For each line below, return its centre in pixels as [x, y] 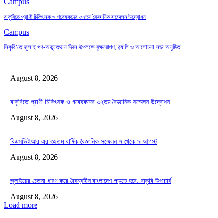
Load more [21, 205]
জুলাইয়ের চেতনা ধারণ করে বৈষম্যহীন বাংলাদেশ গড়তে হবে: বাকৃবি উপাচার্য [91, 181]
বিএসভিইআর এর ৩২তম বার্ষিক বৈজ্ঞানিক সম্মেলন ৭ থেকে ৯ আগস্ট [84, 141]
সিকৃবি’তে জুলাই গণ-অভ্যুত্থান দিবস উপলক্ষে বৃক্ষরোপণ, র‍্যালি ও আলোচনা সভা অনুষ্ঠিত [92, 47]
